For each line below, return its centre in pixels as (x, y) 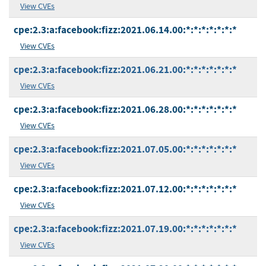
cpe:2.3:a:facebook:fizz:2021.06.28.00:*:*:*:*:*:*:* (125, 110)
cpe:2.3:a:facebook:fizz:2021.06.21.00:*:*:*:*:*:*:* (125, 70)
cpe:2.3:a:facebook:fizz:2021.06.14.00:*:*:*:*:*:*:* (125, 30)
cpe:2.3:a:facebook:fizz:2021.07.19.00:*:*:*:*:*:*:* (125, 229)
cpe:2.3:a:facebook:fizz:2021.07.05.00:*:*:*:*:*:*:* (125, 150)
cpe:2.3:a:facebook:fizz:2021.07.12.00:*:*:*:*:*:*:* (125, 189)
